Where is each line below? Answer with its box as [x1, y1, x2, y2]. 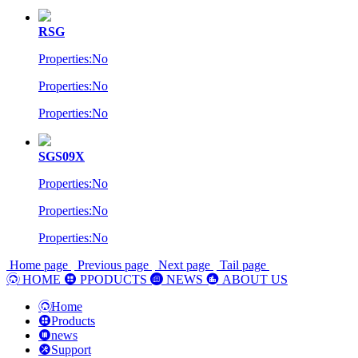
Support [51, 343, 91, 356]
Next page [155, 258, 213, 272]
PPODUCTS [80, 272, 147, 286]
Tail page [217, 258, 269, 272]
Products [51, 314, 95, 328]
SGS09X [38, 149, 85, 163]
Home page [6, 258, 71, 272]
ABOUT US [222, 272, 288, 286]
